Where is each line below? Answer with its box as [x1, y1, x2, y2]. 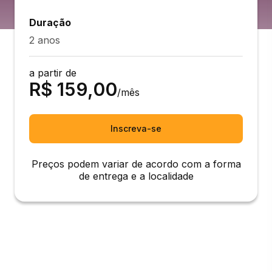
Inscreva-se [110, 123, 161, 134]
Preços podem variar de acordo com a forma [31, 158, 241, 170]
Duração [29, 16, 71, 29]
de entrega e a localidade [78, 170, 194, 182]
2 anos [29, 34, 60, 46]
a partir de [29, 67, 76, 79]
